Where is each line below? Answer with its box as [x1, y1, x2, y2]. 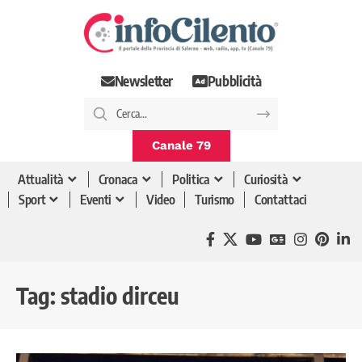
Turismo [195, 192, 235, 208]
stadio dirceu [61, 280, 179, 309]
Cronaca [98, 171, 138, 188]
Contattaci [255, 192, 307, 208]
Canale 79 [151, 137, 211, 153]
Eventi [80, 192, 112, 208]
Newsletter [114, 72, 174, 90]
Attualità [18, 171, 65, 188]
